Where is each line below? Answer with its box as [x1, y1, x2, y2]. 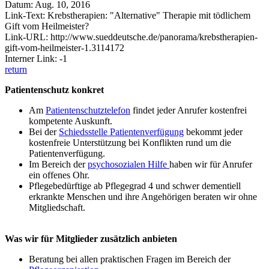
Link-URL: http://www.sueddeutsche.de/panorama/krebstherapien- [5, 31, 258, 42]
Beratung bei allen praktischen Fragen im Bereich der [29, 253, 231, 264]
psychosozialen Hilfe [88, 159, 169, 169]
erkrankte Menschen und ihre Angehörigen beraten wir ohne [29, 191, 257, 202]
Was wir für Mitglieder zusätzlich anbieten [5, 233, 177, 244]
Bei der [29, 126, 59, 137]
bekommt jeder [184, 126, 243, 137]
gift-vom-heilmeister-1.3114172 [5, 42, 124, 53]
